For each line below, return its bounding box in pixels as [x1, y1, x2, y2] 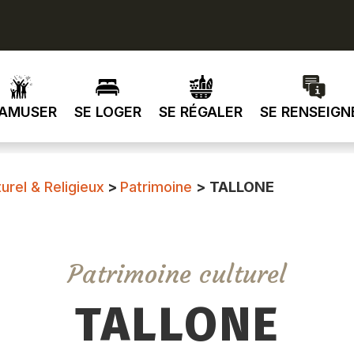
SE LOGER [73, 104, 141, 120]
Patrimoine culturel [68, 258, 286, 290]
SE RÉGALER [158, 104, 243, 120]
